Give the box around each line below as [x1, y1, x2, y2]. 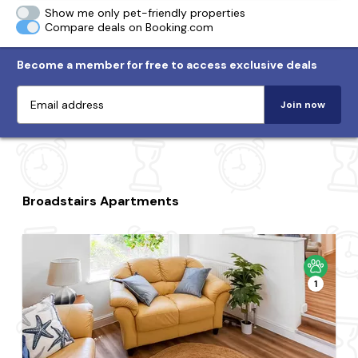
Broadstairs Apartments [22, 193, 180, 209]
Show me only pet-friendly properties [45, 6, 246, 20]
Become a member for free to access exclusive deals [17, 58, 317, 72]
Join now [280, 98, 325, 111]
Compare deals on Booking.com [45, 20, 214, 34]
